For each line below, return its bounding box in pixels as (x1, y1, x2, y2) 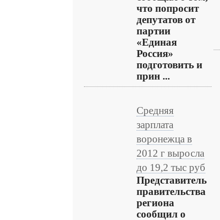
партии (137, 26, 170, 36)
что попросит (137, 3, 199, 14)
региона (137, 197, 174, 208)
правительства (137, 186, 206, 197)
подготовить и (137, 59, 202, 70)
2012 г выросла (137, 148, 204, 159)
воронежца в (137, 134, 192, 144)
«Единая (137, 37, 177, 48)
